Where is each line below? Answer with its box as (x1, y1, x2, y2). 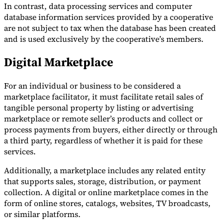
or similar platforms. (4, 209, 81, 220)
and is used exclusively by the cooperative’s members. (4, 33, 204, 44)
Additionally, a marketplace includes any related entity (4, 165, 206, 176)
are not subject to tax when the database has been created (4, 22, 216, 33)
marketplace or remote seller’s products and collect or (4, 113, 203, 124)
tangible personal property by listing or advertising (4, 102, 194, 113)
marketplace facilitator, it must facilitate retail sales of (4, 91, 203, 103)
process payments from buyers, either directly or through (4, 124, 218, 135)
